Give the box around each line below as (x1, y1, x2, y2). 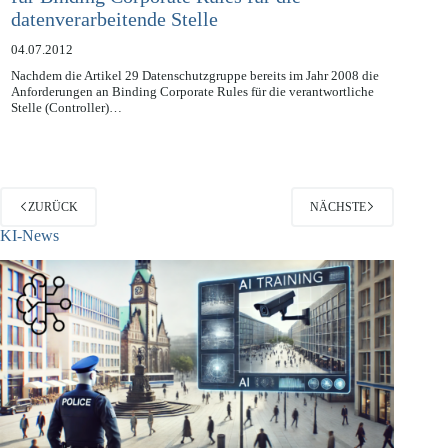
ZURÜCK (28, 222, 78, 237)
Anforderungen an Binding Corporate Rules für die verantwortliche (10, 106, 374, 122)
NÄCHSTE (310, 222, 367, 237)
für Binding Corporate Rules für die (10, 7, 301, 30)
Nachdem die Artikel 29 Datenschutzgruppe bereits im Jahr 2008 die (10, 90, 379, 106)
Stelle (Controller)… (10, 122, 122, 138)
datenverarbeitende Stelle (10, 30, 218, 53)
